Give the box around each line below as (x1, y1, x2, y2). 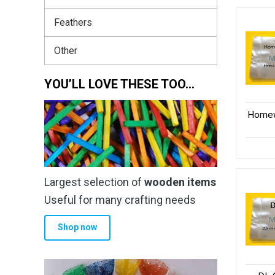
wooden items (144, 175, 216, 188)
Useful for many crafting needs (44, 193, 196, 206)
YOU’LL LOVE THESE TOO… (44, 76, 195, 91)
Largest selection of (44, 175, 144, 188)
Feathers (54, 16, 92, 28)
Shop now (57, 222, 97, 233)
